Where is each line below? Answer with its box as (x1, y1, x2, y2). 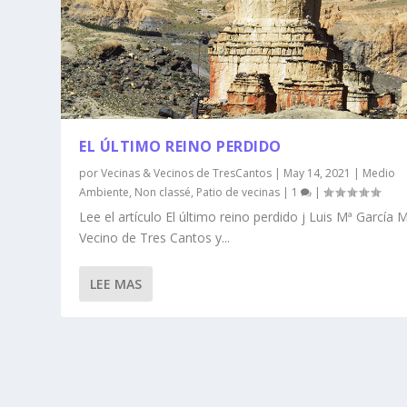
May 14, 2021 (283, 164, 352, 181)
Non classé (134, 184, 192, 200)
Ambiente (79, 184, 130, 200)
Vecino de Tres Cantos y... (79, 228, 231, 246)
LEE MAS (90, 274, 143, 293)
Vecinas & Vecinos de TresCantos (101, 164, 273, 181)
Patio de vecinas (196, 184, 281, 200)
